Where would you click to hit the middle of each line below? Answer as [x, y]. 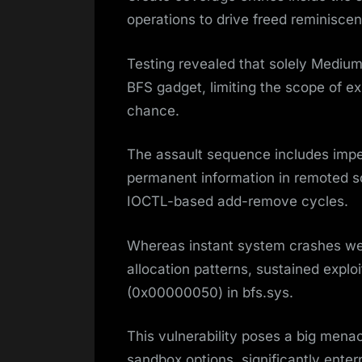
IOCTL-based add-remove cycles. [238, 202]
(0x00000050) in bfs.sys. [210, 292]
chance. [153, 110]
